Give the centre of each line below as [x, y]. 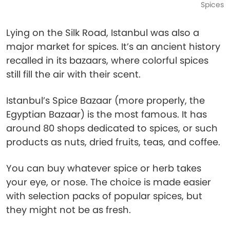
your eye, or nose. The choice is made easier [109, 182]
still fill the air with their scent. [73, 74]
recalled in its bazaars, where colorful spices [107, 60]
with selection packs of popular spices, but [104, 196]
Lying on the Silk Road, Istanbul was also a [103, 33]
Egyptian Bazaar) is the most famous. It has [107, 114]
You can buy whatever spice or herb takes [104, 168]
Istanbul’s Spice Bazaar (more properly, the [106, 100]
